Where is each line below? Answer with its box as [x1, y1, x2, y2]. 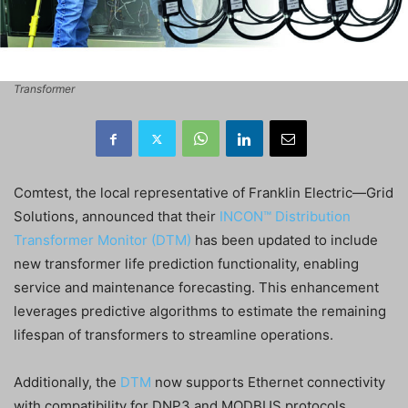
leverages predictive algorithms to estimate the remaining [14, 302, 386, 321]
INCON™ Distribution [219, 208, 351, 226]
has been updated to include [191, 231, 378, 250]
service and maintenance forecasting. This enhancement [14, 279, 379, 297]
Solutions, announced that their [14, 208, 219, 226]
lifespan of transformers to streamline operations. [14, 326, 333, 344]
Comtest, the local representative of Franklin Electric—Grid [14, 184, 393, 202]
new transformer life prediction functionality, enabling [14, 255, 359, 273]
